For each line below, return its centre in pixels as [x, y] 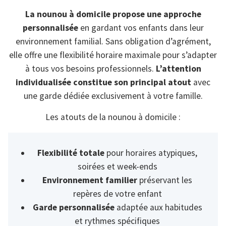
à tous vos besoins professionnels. [90, 69]
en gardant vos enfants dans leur [141, 28]
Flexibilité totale [71, 153]
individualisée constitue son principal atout [103, 82]
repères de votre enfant [117, 193]
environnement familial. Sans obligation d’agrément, [113, 42]
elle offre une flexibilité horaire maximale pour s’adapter [113, 55]
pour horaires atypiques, [151, 153]
